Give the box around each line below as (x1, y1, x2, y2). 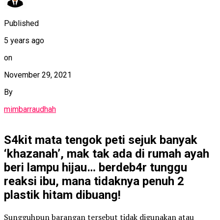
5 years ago (4, 36, 44, 46)
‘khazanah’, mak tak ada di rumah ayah (4, 146, 209, 161)
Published (4, 19, 39, 28)
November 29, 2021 (4, 70, 72, 80)
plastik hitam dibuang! (4, 188, 121, 202)
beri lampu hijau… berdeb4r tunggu (4, 160, 187, 174)
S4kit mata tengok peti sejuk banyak (4, 133, 197, 147)
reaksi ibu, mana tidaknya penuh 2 (4, 174, 184, 188)
